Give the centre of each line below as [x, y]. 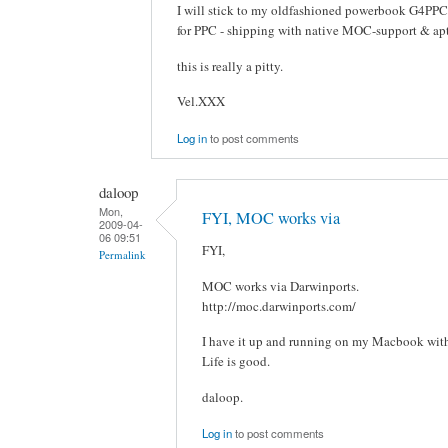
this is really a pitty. [230, 65]
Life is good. [236, 361]
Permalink [122, 254]
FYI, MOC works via [271, 217]
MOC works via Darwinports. [280, 285]
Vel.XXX [201, 101]
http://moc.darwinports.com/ [279, 305]
